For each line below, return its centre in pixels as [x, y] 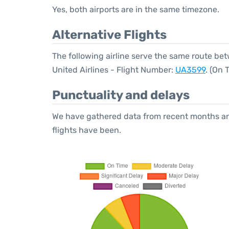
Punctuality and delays [121, 95]
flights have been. [87, 130]
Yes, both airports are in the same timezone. [136, 9]
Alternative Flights [109, 35]
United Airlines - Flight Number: [114, 70]
